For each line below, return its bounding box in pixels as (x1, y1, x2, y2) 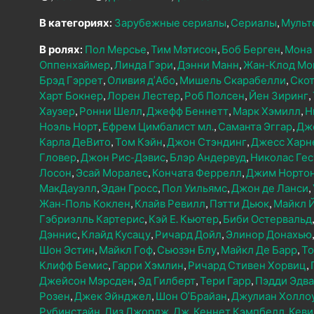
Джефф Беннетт (146, 104, 228, 118)
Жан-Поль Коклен (39, 197, 130, 210)
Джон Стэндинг (167, 135, 247, 149)
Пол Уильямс (162, 182, 227, 195)
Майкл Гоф (99, 243, 153, 257)
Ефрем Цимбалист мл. (102, 120, 214, 133)
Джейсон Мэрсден (39, 274, 134, 287)
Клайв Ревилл (135, 197, 205, 210)
